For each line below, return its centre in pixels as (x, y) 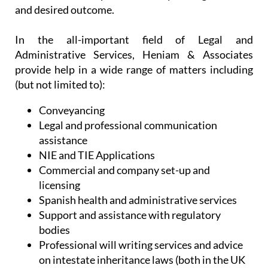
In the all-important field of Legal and (134, 39)
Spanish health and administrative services (138, 200)
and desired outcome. (65, 9)
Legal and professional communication (128, 125)
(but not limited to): (60, 84)
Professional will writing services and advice (141, 244)
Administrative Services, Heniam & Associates (134, 54)
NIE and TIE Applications (97, 155)
